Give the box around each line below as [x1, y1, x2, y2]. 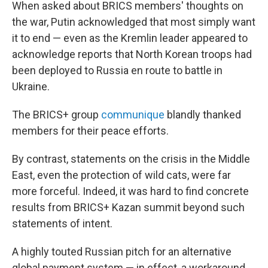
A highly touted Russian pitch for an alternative [12, 245, 232, 258]
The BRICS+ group [12, 108, 101, 121]
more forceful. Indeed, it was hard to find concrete [12, 185, 249, 197]
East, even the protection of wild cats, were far [12, 169, 231, 181]
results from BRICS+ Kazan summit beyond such [12, 201, 245, 214]
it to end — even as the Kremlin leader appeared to [12, 32, 248, 44]
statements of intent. [12, 217, 112, 230]
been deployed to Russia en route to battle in [12, 64, 223, 77]
